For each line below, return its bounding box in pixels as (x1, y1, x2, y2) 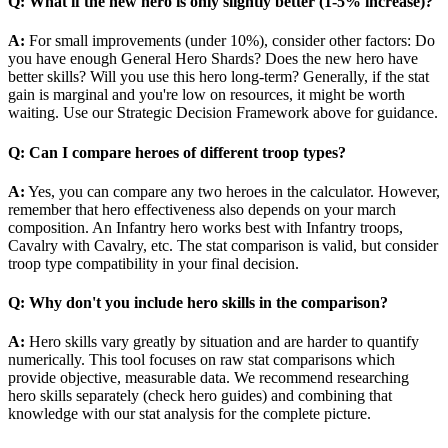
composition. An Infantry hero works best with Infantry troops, (8, 218, 403, 236)
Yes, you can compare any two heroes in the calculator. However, (25, 182, 440, 200)
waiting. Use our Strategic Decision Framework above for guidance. (8, 104, 438, 122)
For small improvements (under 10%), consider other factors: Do (25, 32, 435, 50)
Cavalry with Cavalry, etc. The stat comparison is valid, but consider (8, 236, 438, 254)
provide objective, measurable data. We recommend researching (8, 369, 409, 387)
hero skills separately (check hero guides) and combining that (8, 387, 392, 405)
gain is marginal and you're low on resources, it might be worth (8, 86, 405, 104)
